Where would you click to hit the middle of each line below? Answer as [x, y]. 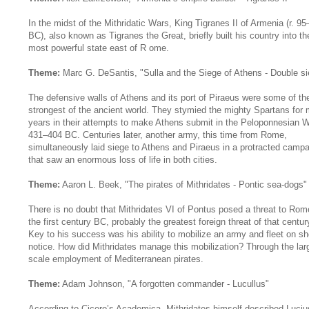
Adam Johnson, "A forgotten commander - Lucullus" [165, 283]
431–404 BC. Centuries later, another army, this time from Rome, [158, 134]
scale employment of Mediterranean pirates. [116, 259]
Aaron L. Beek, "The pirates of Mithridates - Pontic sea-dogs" [183, 184]
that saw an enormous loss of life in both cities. [123, 159]
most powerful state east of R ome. [99, 48]
